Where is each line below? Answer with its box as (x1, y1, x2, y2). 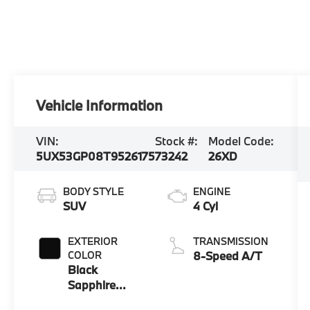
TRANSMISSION (192, 234, 268, 248)
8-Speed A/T (192, 248, 262, 263)
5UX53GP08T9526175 (36, 148, 156, 163)
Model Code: (208, 133, 275, 148)
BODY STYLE (63, 184, 125, 198)
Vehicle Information (36, 95, 163, 115)
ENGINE (192, 184, 230, 198)
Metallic (68, 292, 109, 307)
